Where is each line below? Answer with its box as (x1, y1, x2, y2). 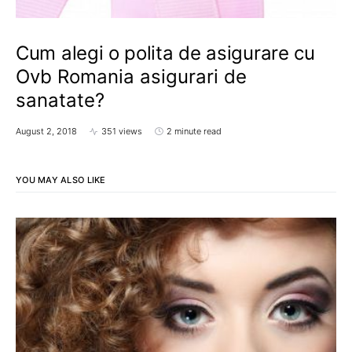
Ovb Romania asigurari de (16, 65, 247, 89)
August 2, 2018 (16, 126, 77, 137)
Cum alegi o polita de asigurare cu (16, 42, 315, 65)
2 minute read (167, 126, 222, 137)
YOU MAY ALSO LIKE (16, 174, 106, 186)
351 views (101, 126, 142, 137)
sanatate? (16, 89, 104, 112)
